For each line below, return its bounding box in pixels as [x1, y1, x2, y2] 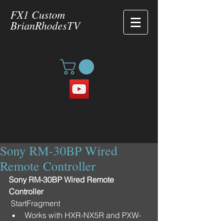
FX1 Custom [10, 7, 65, 22]
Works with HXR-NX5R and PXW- [25, 210, 141, 220]
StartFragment [11, 198, 62, 208]
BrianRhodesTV [10, 18, 80, 33]
